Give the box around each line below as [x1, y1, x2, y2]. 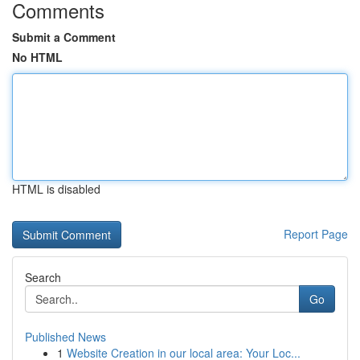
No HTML [12, 49, 63, 65]
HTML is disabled [12, 181, 100, 197]
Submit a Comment [12, 29, 116, 45]
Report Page [284, 226, 348, 242]
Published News [25, 329, 106, 345]
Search [25, 269, 61, 285]
